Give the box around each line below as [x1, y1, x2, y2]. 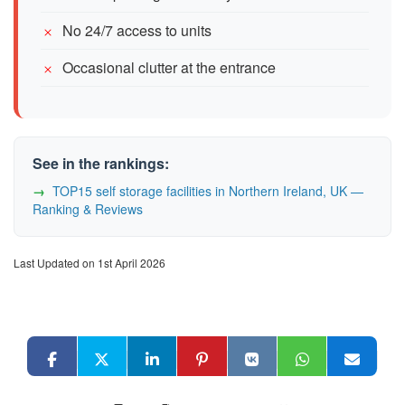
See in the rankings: [33, 152, 169, 174]
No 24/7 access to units [62, 19, 212, 41]
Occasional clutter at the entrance [62, 56, 276, 78]
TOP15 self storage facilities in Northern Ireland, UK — [52, 181, 363, 200]
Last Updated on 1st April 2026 [14, 254, 165, 270]
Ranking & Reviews [33, 199, 143, 218]
